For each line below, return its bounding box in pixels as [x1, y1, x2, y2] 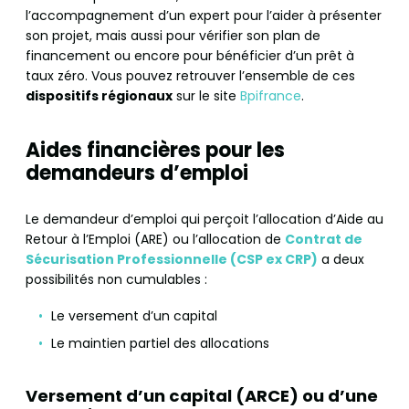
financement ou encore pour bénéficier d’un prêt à [26, 46, 354, 65]
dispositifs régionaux [26, 86, 173, 105]
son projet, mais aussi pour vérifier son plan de [26, 26, 320, 45]
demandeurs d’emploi [26, 158, 248, 187]
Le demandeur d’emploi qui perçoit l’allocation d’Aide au [26, 209, 383, 228]
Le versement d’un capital [51, 306, 217, 325]
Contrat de [285, 229, 362, 248]
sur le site [173, 86, 240, 105]
